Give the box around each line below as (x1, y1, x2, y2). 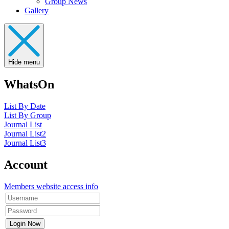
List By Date (4, 101, 45, 110)
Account (4, 157, 48, 171)
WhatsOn (4, 77, 54, 91)
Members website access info (4, 181, 98, 191)
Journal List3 (4, 138, 46, 147)
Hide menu (8, 58, 40, 66)
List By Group (4, 110, 51, 120)
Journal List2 (4, 129, 46, 138)
